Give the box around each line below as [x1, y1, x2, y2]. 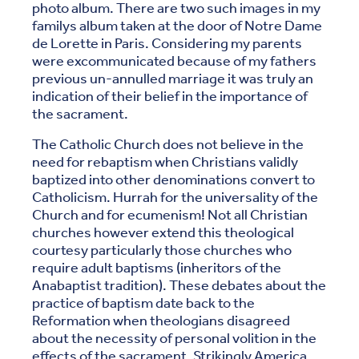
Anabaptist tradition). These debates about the [32, 277, 326, 294]
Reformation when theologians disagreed [32, 313, 290, 329]
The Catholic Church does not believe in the [32, 136, 304, 153]
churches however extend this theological [32, 224, 294, 241]
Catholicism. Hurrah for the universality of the [32, 189, 318, 206]
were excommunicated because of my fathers [32, 53, 317, 70]
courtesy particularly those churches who [32, 242, 292, 259]
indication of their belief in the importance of [32, 88, 308, 105]
